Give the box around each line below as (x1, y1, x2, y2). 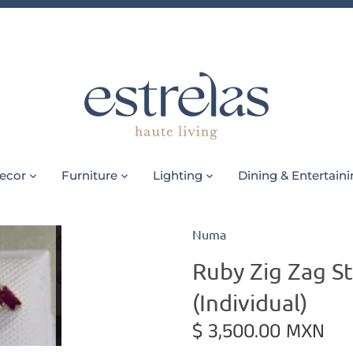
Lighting (152, 168, 203, 184)
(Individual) (192, 288, 307, 316)
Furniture (61, 168, 117, 184)
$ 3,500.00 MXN (192, 317, 325, 346)
